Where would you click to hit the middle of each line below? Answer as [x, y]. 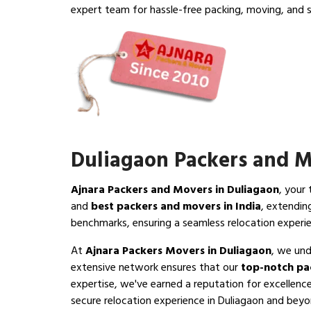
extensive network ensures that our [156, 268]
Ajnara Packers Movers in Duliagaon [178, 251]
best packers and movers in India [176, 207]
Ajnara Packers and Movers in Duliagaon [175, 190]
